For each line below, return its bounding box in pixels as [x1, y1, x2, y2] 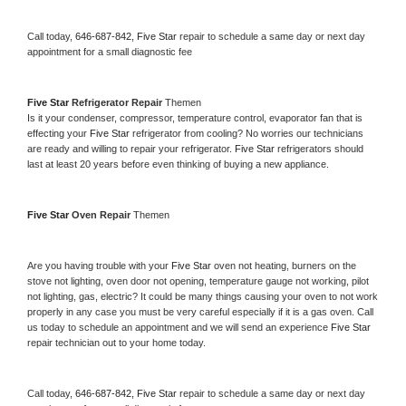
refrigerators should [277, 142, 363, 154]
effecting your [27, 127, 90, 139]
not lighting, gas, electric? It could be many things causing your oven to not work [27, 290, 378, 302]
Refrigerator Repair [72, 96, 165, 108]
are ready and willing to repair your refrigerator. [27, 142, 235, 154]
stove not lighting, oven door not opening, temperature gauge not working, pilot [27, 275, 369, 286]
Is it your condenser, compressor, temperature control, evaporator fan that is [27, 111, 362, 123]
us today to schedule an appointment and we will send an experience [27, 321, 331, 333]
